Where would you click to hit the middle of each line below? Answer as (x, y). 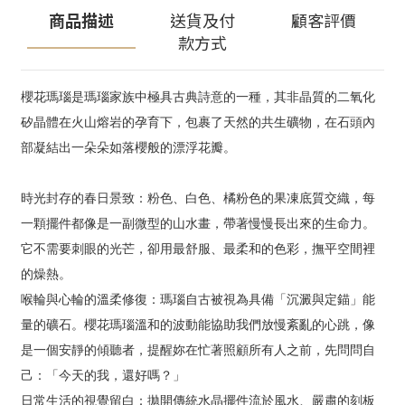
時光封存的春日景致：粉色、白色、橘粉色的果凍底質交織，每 (198, 198)
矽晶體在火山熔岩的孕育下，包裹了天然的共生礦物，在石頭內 (198, 122)
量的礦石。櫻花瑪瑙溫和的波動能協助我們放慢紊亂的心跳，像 (198, 325)
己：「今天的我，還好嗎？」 (103, 375)
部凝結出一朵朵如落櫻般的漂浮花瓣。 (128, 147)
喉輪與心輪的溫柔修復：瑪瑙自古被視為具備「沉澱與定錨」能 (198, 299)
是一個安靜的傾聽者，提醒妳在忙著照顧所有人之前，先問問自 (198, 350)
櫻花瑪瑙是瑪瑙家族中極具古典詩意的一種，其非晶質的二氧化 (198, 97)
